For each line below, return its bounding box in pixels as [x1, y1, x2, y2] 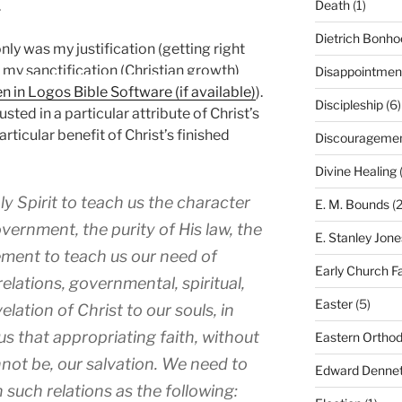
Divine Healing [314, 162, 397, 179]
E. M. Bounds [314, 196, 389, 212]
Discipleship [314, 96, 383, 112]
